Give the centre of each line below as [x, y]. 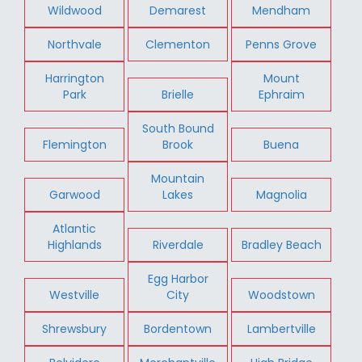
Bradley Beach [281, 244]
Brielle [178, 94]
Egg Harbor [178, 278]
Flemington [74, 144]
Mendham [282, 10]
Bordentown [178, 328]
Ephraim [281, 94]
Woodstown [281, 295]
